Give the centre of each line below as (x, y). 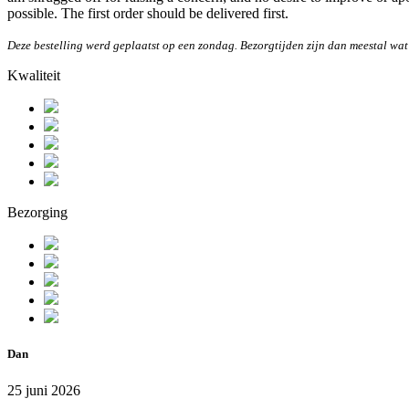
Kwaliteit (34, 76)
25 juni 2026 (44, 390)
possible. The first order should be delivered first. (148, 14)
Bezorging (37, 213)
